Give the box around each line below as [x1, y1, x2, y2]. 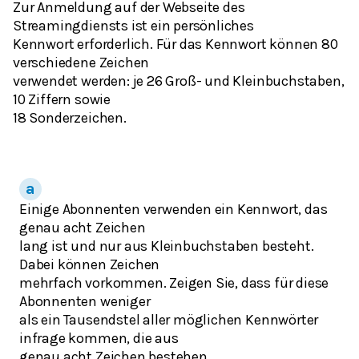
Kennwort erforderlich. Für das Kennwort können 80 [13, 34, 338, 53]
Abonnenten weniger [19, 292, 151, 310]
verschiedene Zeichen [13, 53, 150, 71]
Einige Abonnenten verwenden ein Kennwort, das [19, 200, 328, 218]
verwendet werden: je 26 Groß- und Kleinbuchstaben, [13, 71, 345, 90]
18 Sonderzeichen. [13, 108, 127, 127]
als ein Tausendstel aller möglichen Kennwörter [19, 310, 319, 329]
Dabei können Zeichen [19, 255, 160, 273]
